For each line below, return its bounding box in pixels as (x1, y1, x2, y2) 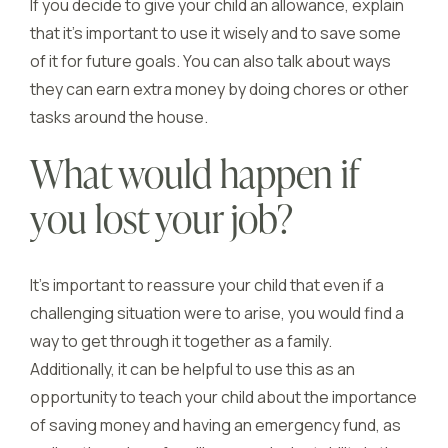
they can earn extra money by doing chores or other (30, 78, 409, 100)
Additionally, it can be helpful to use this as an (30, 358, 355, 380)
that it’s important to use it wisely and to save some (30, 22, 401, 44)
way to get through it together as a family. (30, 330, 332, 352)
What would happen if (30, 159, 359, 197)
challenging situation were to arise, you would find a (30, 302, 404, 324)
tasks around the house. (30, 106, 208, 128)
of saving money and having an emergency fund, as (30, 414, 401, 436)
